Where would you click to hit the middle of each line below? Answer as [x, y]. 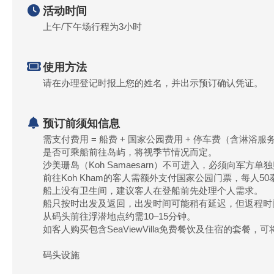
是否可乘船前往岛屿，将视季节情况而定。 [130, 152]
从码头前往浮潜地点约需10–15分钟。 [119, 216]
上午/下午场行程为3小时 [92, 27]
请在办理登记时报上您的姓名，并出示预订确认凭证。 [153, 83]
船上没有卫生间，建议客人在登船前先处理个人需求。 [153, 191]
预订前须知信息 [81, 123]
